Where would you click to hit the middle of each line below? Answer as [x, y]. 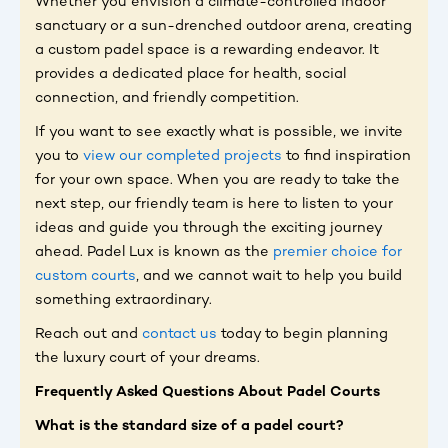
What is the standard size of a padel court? [189, 426]
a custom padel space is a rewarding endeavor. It [207, 50]
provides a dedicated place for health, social [190, 74]
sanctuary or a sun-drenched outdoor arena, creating [223, 26]
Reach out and [86, 334]
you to [57, 156]
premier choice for [335, 252]
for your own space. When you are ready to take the [217, 180]
